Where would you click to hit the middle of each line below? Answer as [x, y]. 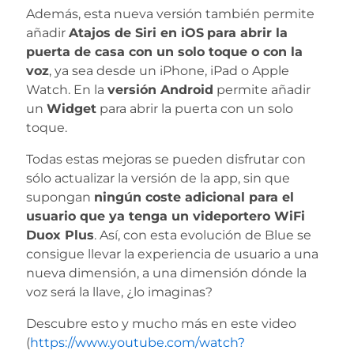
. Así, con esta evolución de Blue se [203, 235]
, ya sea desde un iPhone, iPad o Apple [169, 71]
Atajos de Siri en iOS [136, 33]
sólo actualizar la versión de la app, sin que [158, 179]
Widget [72, 109]
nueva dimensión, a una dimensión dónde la [166, 273]
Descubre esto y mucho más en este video [161, 324]
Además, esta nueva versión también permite [170, 14]
